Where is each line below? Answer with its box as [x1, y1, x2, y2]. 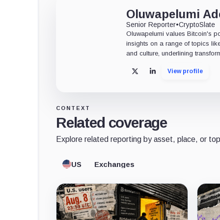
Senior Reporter [126, 20, 176, 28]
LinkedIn [152, 70, 183, 79]
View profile [167, 67, 203, 75]
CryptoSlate [179, 20, 216, 28]
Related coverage [56, 114, 167, 131]
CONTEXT [56, 105, 90, 111]
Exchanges [94, 160, 135, 168]
